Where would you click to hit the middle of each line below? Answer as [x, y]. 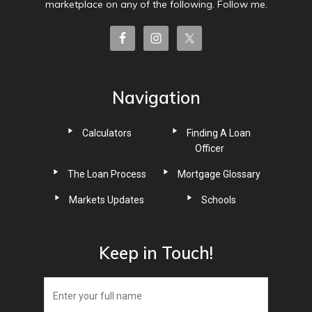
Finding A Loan [219, 133]
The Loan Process [107, 174]
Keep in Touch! [156, 253]
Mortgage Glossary [219, 174]
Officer [210, 148]
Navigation [156, 97]
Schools [219, 200]
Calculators [107, 133]
